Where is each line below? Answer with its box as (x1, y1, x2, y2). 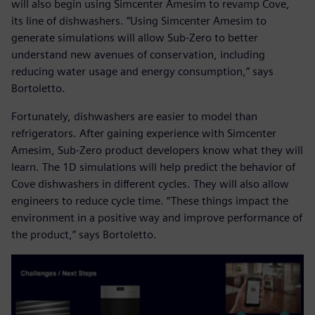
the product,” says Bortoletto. (11, 228, 157, 242)
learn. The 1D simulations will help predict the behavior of (11, 160, 295, 174)
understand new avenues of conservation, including (11, 48, 265, 62)
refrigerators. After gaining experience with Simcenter (11, 127, 276, 141)
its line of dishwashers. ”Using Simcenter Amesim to (11, 14, 266, 28)
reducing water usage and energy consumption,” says (11, 65, 274, 79)
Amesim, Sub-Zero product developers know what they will (11, 143, 303, 157)
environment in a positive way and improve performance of (11, 211, 302, 225)
